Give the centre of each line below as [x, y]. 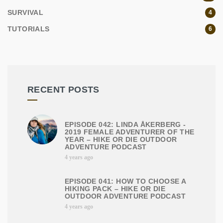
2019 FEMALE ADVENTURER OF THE [130, 132]
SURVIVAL [26, 13]
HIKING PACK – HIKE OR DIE [115, 189]
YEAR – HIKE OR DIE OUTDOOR [121, 140]
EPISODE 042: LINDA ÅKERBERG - [125, 125]
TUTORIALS [29, 29]
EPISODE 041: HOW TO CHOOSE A [125, 181]
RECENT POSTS [63, 90]
